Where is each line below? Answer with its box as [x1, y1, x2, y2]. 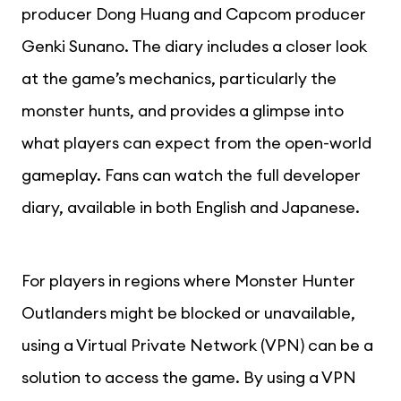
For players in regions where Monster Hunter [21, 269, 355, 291]
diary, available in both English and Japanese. [21, 196, 360, 218]
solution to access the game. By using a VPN [21, 366, 356, 388]
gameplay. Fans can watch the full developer [21, 164, 361, 185]
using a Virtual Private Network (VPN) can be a [21, 334, 373, 355]
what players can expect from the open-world [21, 132, 371, 153]
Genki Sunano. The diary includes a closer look [21, 35, 367, 56]
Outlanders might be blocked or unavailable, [21, 302, 355, 323]
